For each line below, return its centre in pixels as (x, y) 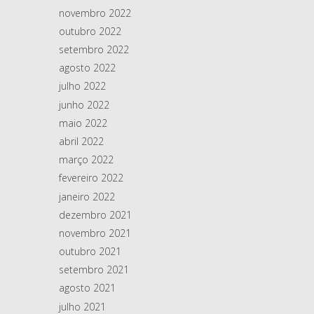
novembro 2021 (95, 233)
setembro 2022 (94, 50)
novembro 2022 (95, 13)
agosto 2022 (87, 68)
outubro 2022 (90, 31)
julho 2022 (82, 86)
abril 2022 (81, 141)
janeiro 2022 (87, 196)
